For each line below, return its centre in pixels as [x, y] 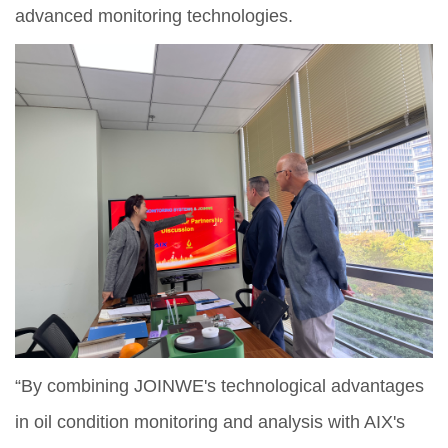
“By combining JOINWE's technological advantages [219, 385]
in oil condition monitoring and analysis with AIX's [210, 421]
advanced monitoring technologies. [154, 16]
